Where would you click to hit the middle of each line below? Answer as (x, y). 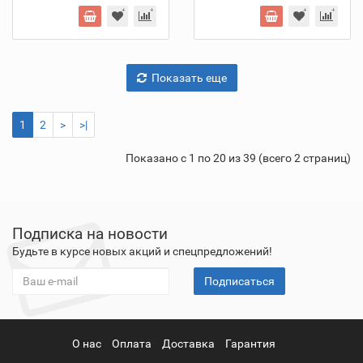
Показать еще (189, 78)
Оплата (131, 344)
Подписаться (239, 281)
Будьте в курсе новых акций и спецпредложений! (142, 251)
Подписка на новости (90, 234)
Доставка (188, 344)
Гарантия (250, 344)
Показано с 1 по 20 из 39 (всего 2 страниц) (238, 158)
